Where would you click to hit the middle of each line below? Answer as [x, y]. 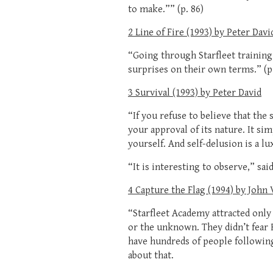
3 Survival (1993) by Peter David [195, 93]
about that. [151, 255]
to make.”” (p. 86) [166, 9]
